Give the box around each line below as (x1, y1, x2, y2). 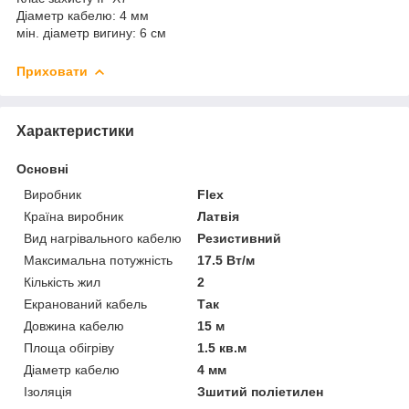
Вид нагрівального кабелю (24, 230, 182, 246)
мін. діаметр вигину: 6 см (16, 25, 177, 40)
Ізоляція (24, 383, 72, 399)
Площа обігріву (24, 340, 114, 355)
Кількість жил (24, 274, 100, 289)
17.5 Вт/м (197, 252, 256, 267)
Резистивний (197, 230, 282, 246)
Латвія (197, 208, 240, 224)
